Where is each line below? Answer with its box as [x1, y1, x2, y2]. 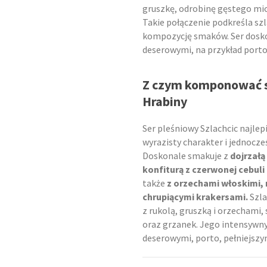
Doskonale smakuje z [142, 150, 230, 162]
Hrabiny [142, 93, 187, 110]
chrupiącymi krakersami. [142, 191, 248, 203]
